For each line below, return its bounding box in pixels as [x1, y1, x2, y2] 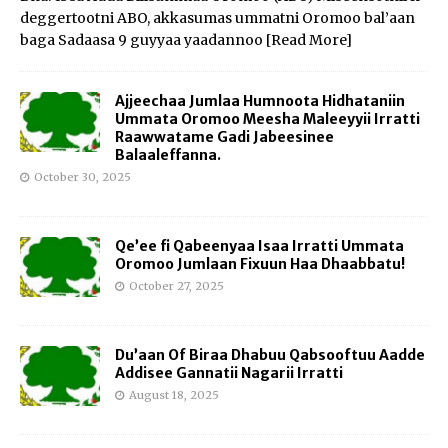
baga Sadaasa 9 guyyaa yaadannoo [20, 30, 266, 49]
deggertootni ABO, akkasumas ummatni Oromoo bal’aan [20, 8, 415, 27]
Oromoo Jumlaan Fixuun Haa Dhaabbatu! [115, 254, 405, 273]
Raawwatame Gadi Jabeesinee [115, 127, 334, 146]
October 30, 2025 [34, 169, 131, 184]
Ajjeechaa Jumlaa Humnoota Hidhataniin [115, 91, 405, 110]
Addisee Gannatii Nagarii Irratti [115, 363, 343, 382]
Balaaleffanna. [115, 145, 221, 164]
